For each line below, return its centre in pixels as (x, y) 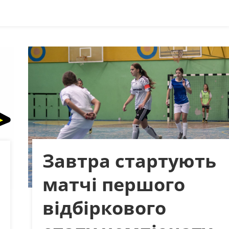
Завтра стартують (129, 161)
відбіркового (104, 208)
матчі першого (113, 185)
